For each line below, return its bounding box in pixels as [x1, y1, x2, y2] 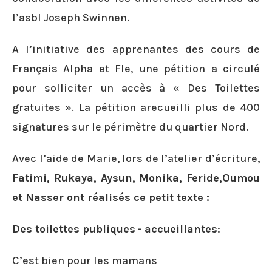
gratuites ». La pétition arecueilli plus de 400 [12, 101, 260, 114]
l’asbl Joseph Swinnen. [12, 11, 129, 24]
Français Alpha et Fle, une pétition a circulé [12, 62, 260, 75]
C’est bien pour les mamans [12, 254, 157, 267]
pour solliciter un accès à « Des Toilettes [12, 81, 260, 95]
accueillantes [144, 222, 217, 236]
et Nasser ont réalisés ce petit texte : [12, 191, 209, 204]
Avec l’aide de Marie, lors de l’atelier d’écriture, [12, 152, 260, 165]
